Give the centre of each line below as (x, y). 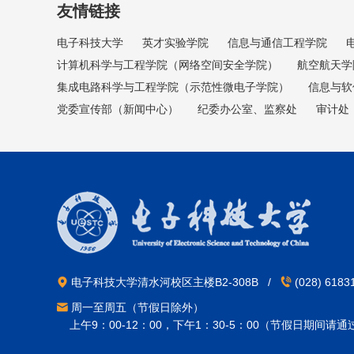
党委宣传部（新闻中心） (118, 109)
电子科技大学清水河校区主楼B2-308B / (174, 282)
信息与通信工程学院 (277, 42)
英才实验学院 (175, 42)
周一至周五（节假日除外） (136, 307)
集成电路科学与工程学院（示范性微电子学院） (173, 87)
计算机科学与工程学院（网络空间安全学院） (168, 64)
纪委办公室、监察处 (247, 109)
